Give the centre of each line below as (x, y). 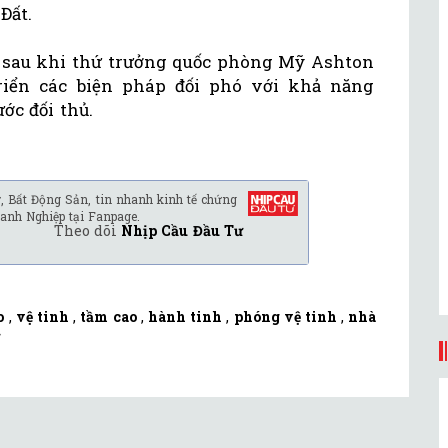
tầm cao (108, 317)
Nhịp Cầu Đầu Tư (182, 231)
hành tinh (185, 317)
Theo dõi (87, 231)
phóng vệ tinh (285, 317)
